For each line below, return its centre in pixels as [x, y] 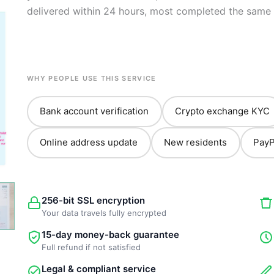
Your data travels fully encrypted [104, 213]
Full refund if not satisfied [91, 247]
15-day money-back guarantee [110, 234]
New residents [196, 143]
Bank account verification [94, 111]
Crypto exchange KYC [223, 111]
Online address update [89, 143]
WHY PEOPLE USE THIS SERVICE [91, 78]
